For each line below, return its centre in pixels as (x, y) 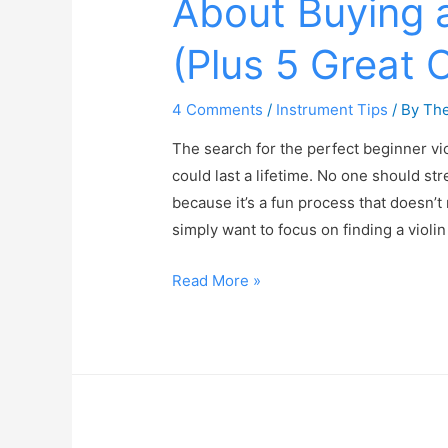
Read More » (217, 280)
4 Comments (218, 109)
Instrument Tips (332, 109)
